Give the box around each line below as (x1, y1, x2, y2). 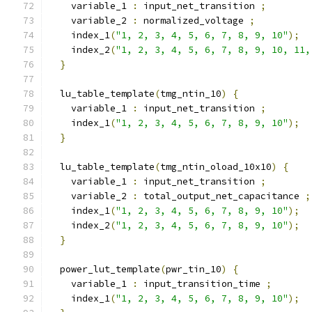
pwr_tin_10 (166, 263, 221, 275)
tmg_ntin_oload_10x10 (160, 161, 272, 173)
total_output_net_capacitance (138, 190, 305, 202)
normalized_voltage (138, 15, 249, 26)
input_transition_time (138, 278, 266, 290)
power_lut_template (49, 263, 160, 275)
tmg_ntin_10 (160, 88, 221, 100)
